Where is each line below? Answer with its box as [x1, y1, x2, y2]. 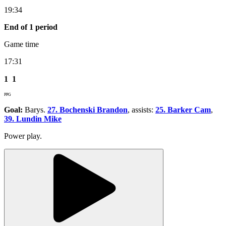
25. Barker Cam [155, 105, 211, 114]
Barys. [23, 105, 47, 114]
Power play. [4, 131, 42, 140]
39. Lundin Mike [4, 114, 62, 123]
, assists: [128, 105, 155, 114]
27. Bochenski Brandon [47, 105, 128, 114]
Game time [4, 39, 39, 48]
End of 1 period [4, 22, 58, 31]
